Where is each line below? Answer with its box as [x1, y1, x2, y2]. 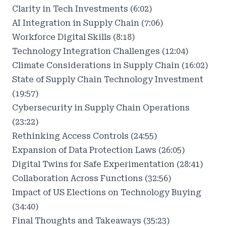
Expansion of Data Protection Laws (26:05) [12, 145, 185, 155]
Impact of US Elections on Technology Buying [12, 188, 201, 197]
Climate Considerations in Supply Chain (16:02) [12, 61, 208, 70]
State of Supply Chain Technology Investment [12, 75, 203, 84]
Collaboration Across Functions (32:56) [12, 174, 172, 183]
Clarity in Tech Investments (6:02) [12, 4, 152, 14]
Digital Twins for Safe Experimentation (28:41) [12, 159, 203, 169]
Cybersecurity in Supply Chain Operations [12, 103, 190, 112]
